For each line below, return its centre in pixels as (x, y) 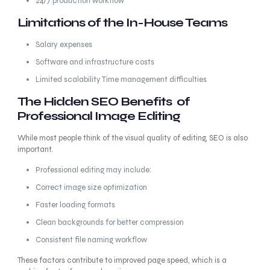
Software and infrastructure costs (95, 62)
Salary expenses (64, 45)
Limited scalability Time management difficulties (121, 80)
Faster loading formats (75, 205)
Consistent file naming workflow (91, 240)
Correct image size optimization (91, 187)
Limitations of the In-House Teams (122, 23)
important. (35, 149)
